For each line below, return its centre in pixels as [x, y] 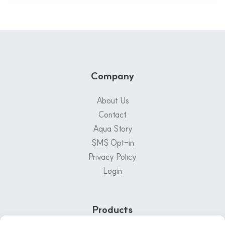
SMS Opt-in [113, 142]
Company [113, 76]
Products [113, 209]
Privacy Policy [113, 156]
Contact [113, 114]
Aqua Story [113, 128]
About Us [113, 100]
